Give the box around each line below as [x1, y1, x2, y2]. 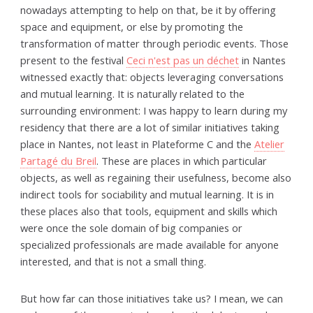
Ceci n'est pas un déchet [126, 52, 240, 67]
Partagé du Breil [20, 153, 97, 168]
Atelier [254, 136, 285, 151]
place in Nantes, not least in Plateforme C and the [20, 136, 255, 151]
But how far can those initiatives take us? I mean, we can [20, 291, 284, 305]
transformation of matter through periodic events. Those [20, 36, 289, 50]
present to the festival [20, 52, 127, 67]
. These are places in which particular [96, 153, 268, 168]
